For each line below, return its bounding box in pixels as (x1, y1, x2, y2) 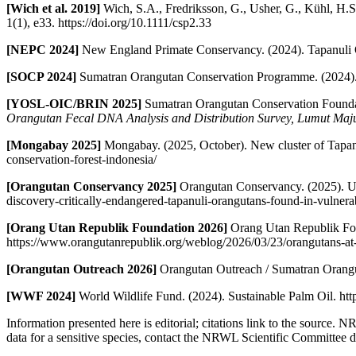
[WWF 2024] (6, 288, 75, 303)
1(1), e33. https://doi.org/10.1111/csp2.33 (6, 15, 211, 29)
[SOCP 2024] (6, 69, 76, 83)
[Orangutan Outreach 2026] (6, 261, 157, 276)
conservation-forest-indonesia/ (6, 152, 157, 166)
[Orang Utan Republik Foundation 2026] (6, 220, 227, 234)
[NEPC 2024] (6, 42, 79, 56)
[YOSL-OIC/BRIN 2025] (6, 96, 141, 110)
